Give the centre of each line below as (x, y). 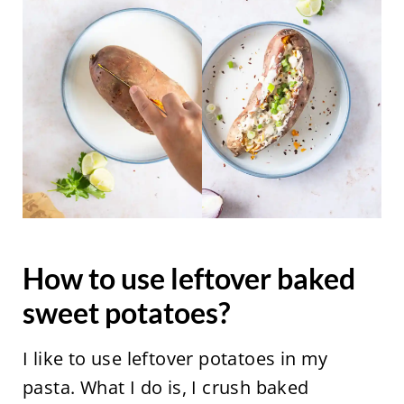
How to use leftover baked (188, 278)
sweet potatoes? (126, 312)
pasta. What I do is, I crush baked (165, 387)
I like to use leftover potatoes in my (175, 358)
